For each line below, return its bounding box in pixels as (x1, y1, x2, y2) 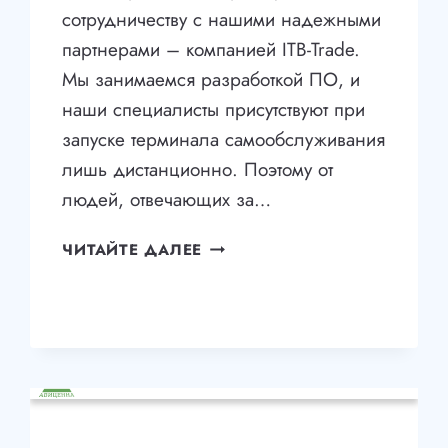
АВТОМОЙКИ (201, 282, 311, 305)
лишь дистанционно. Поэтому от (62, 156, 334, 184)
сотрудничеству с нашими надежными (62, 6, 382, 34)
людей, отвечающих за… (62, 186, 272, 214)
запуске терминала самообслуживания (62, 126, 386, 154)
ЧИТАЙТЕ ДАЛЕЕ (62, 239, 203, 262)
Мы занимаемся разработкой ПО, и (62, 66, 361, 94)
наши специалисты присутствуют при (62, 96, 366, 124)
